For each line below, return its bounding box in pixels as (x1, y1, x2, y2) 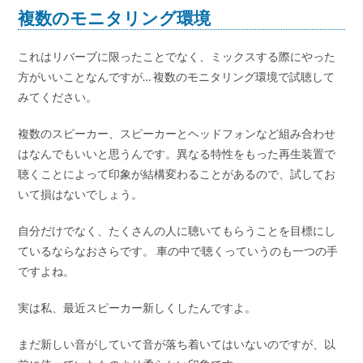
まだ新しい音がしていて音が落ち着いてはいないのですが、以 (18, 336, 336, 351)
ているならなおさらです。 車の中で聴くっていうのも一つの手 (18, 243, 339, 258)
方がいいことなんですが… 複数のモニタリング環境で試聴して (18, 69, 335, 83)
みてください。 (18, 89, 98, 104)
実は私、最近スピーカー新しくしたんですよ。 (18, 300, 257, 314)
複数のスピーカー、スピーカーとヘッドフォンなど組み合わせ (18, 126, 336, 140)
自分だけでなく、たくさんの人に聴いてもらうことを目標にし (18, 223, 336, 237)
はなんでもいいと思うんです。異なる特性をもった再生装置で (18, 146, 336, 160)
